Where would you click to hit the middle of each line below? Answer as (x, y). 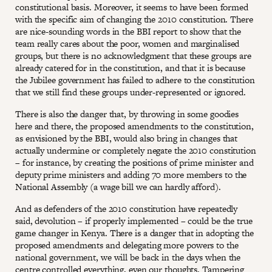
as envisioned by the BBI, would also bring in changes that (127, 138)
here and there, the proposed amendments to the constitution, (134, 126)
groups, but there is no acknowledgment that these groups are (133, 55)
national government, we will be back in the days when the (128, 257)
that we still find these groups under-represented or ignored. (131, 92)
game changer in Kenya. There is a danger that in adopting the (134, 233)
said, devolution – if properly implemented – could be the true (134, 220)
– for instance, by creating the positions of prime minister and (134, 162)
